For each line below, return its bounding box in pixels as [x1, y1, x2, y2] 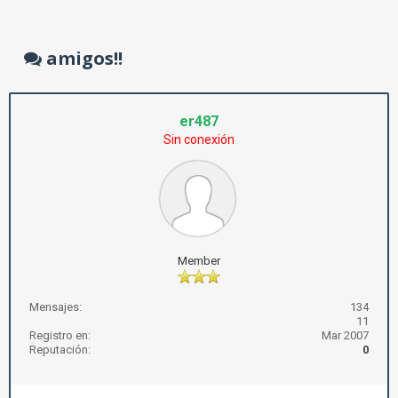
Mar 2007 [322, 329, 369, 342]
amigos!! [42, 46, 123, 70]
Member [178, 254, 220, 267]
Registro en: [29, 329, 91, 342]
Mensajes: [29, 300, 82, 314]
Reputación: [29, 343, 91, 356]
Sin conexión [163, 132, 235, 147]
